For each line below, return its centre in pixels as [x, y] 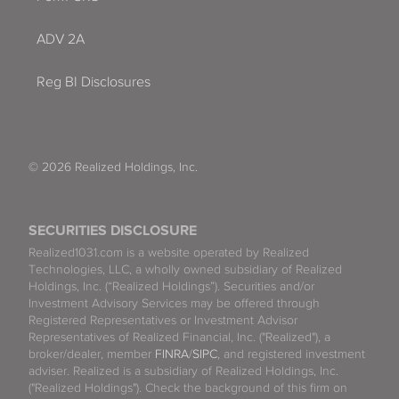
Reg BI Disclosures [94, 81]
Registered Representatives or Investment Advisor [163, 320]
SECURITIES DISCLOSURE [113, 230]
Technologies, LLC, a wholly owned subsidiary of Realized [185, 269]
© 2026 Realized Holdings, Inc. [113, 167]
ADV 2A [61, 39]
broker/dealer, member [92, 354]
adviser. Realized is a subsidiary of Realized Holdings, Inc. [183, 370]
